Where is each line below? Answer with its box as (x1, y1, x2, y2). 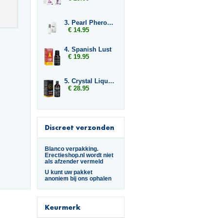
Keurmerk (45, 202, 80, 211)
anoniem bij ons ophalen (45, 175, 111, 182)
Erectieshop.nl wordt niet (45, 151, 113, 158)
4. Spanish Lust (64, 45, 111, 53)
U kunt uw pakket (45, 168, 92, 175)
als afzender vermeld (45, 158, 103, 164)
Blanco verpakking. (45, 145, 98, 152)
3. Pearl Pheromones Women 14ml (107, 19, 113, 26)
